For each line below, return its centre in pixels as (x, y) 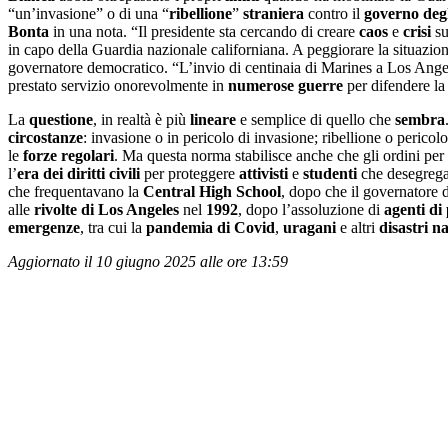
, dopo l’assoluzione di (311, 209)
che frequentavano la (75, 191)
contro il (334, 13)
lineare (213, 119)
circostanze (45, 137)
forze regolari (68, 155)
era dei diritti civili (78, 173)
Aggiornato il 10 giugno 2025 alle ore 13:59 (148, 261)
